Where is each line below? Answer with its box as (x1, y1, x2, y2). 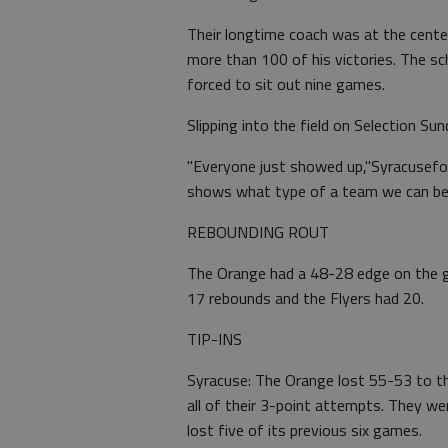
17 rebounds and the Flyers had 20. (187, 286, 424, 310)
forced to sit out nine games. (187, 72, 385, 96)
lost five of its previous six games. (187, 418, 422, 442)
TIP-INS (187, 327, 242, 351)
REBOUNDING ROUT (187, 220, 329, 244)
